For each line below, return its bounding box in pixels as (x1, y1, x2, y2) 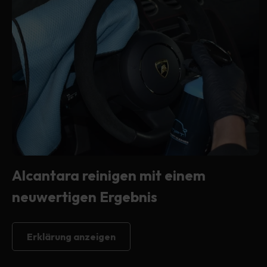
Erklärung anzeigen (27, 230, 116, 243)
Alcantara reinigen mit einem (12, 166, 206, 184)
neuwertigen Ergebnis (12, 187, 157, 206)
